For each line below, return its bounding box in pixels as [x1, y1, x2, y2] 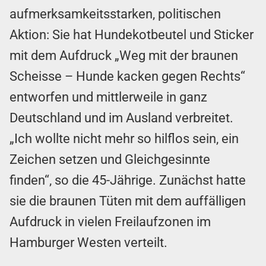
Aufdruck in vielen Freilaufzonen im [9, 214, 211, 229]
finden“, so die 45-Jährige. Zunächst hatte [9, 172, 246, 188]
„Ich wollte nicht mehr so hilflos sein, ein [9, 131, 239, 146]
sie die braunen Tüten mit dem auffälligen [9, 193, 246, 208]
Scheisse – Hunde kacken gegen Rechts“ [9, 68, 245, 84]
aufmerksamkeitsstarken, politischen [9, 6, 221, 21]
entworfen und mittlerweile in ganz [9, 89, 207, 104]
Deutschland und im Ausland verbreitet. [9, 110, 233, 125]
